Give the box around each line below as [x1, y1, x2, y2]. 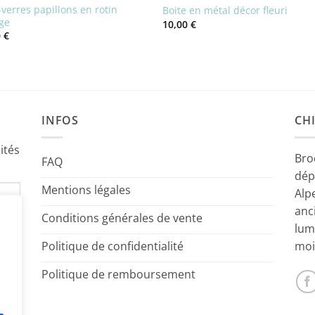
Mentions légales [41, 182, 131, 198]
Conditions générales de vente [41, 210, 202, 226]
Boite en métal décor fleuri [162, 4, 288, 18]
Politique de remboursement [41, 266, 195, 283]
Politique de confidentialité [41, 238, 184, 255]
